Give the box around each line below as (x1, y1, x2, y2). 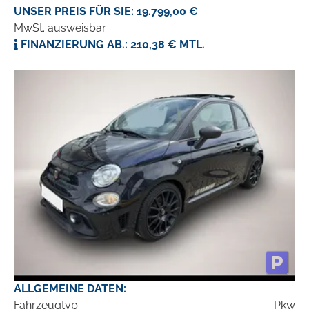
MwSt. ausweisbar (14, 21, 106, 35)
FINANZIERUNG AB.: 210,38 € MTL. (18, 38, 205, 52)
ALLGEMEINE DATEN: (14, 282, 126, 296)
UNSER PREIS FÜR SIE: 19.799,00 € (14, 5, 198, 19)
